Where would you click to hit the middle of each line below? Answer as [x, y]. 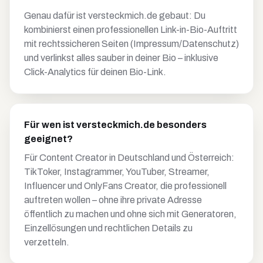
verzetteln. [47, 242]
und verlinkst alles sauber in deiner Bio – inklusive [121, 58]
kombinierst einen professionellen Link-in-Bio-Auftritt [131, 30]
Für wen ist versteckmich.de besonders [115, 125]
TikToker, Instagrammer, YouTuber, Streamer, [117, 172]
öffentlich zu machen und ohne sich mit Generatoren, [130, 214]
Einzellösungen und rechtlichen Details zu [108, 228]
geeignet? [48, 139]
